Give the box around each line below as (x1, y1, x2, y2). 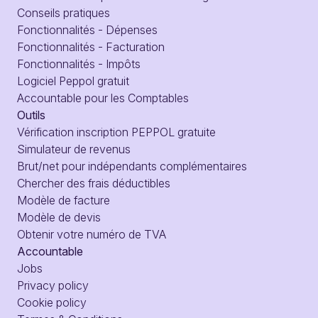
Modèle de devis (17, 209, 101, 224)
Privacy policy (17, 278, 89, 292)
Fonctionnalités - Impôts (17, 56, 141, 71)
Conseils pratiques (17, 5, 110, 20)
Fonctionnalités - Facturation (17, 39, 165, 54)
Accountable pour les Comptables (17, 90, 189, 105)
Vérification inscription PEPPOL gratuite (17, 124, 216, 139)
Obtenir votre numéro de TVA (17, 226, 166, 241)
